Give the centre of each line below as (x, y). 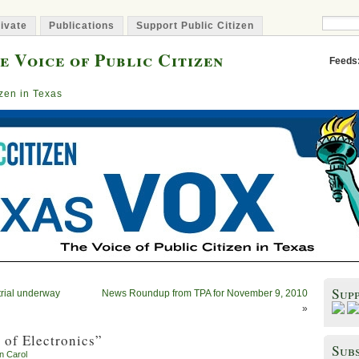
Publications (82, 26)
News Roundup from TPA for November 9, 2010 (205, 293)
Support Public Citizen (195, 26)
